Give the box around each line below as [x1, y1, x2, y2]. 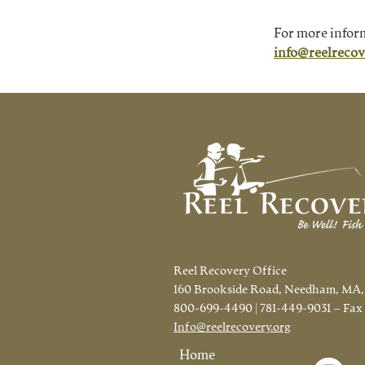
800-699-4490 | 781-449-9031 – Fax [174, 303, 363, 315]
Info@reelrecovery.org [174, 322, 291, 334]
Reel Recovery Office [174, 266, 287, 278]
